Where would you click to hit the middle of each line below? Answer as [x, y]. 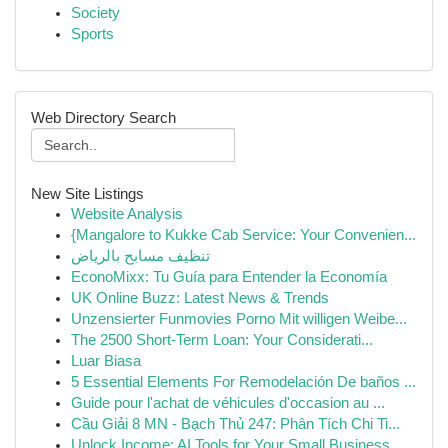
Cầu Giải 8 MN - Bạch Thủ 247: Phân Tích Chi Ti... [235, 424]
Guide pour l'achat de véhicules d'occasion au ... [228, 403]
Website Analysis [127, 214]
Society [95, 13]
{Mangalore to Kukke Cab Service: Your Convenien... [243, 235]
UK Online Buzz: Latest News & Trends [200, 298]
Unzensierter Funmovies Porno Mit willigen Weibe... [239, 319]
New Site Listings [87, 193]
